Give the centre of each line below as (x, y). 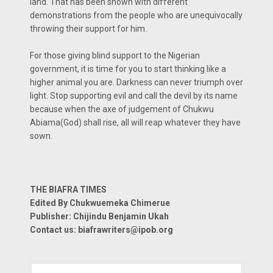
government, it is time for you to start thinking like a (128, 69)
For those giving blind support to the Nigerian (115, 55)
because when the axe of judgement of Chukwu (122, 109)
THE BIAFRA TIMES (68, 190)
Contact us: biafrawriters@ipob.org (101, 230)
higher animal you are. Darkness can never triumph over (136, 82)
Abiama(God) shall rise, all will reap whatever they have (135, 122)
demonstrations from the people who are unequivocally (136, 15)
